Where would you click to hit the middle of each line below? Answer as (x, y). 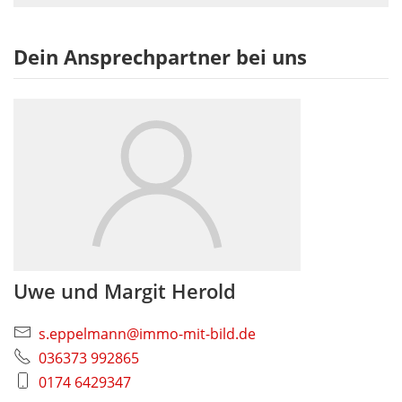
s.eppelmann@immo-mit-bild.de (147, 334)
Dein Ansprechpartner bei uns (160, 57)
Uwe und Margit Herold (125, 292)
